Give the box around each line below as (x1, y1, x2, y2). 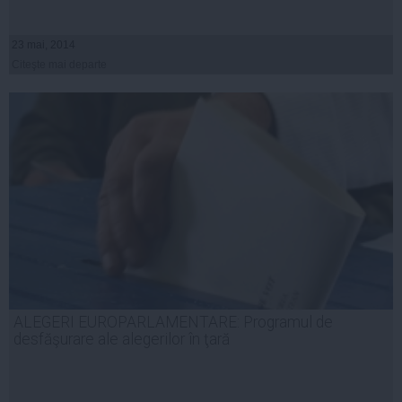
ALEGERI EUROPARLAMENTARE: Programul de (13, 312, 333, 331)
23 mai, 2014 (12, 38, 75, 51)
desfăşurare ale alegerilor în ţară (13, 329, 230, 348)
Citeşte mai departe (12, 57, 107, 71)
